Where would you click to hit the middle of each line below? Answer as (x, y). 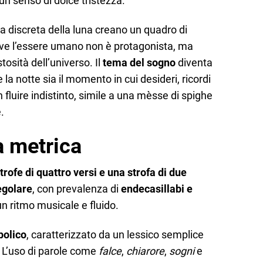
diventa (194, 63)
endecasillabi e (157, 188)
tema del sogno (139, 63)
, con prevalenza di (77, 188)
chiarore (145, 251)
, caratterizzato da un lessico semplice (115, 235)
